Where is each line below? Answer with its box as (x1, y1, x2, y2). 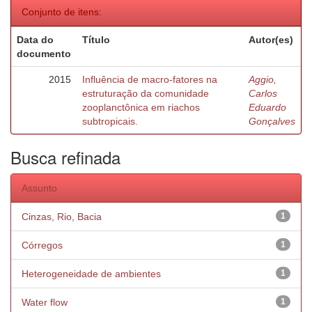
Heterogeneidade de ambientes (22, 268, 161, 279)
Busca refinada (10, 145, 120, 169)
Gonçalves (249, 116, 295, 127)
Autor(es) (249, 34, 293, 45)
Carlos (249, 88, 277, 99)
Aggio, (249, 74, 276, 85)
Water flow (22, 297, 68, 308)
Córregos (22, 240, 63, 251)
